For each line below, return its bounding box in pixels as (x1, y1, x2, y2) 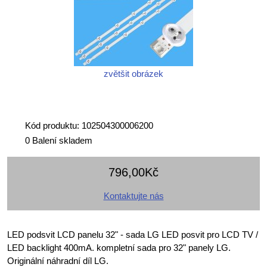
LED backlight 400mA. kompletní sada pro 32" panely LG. (7, 242, 231, 253)
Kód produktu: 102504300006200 (25, 120, 153, 131)
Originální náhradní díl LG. (7, 255, 108, 266)
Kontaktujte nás (103, 190, 164, 201)
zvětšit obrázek (104, 68, 163, 79)
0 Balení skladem (25, 135, 92, 145)
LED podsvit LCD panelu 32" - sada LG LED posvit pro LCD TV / (7, 229, 258, 240)
